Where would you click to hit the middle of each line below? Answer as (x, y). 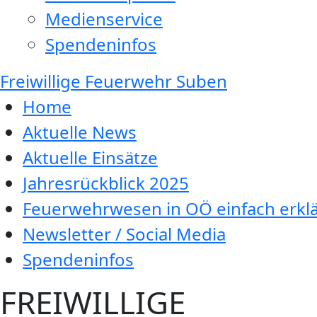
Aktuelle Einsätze (90, 157)
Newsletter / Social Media (124, 234)
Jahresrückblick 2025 (106, 183)
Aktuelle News (80, 132)
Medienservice (104, 19)
